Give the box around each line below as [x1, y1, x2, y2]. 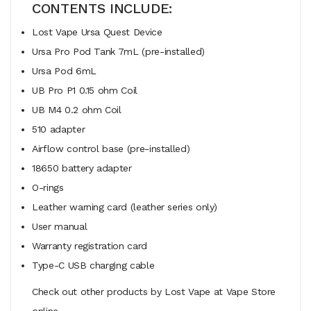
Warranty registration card [32, 239, 147, 251]
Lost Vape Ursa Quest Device [32, 26, 162, 37]
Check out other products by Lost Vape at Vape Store [32, 285, 276, 297]
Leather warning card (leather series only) [32, 201, 217, 212]
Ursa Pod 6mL [32, 65, 96, 76]
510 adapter [32, 123, 85, 135]
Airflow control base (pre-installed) [32, 142, 190, 154]
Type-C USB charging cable [32, 259, 155, 271]
